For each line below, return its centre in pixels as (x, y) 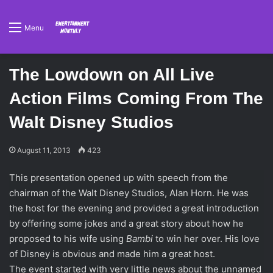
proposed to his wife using (68, 239)
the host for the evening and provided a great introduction (134, 208)
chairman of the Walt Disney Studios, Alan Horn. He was (129, 193)
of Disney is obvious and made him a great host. (112, 254)
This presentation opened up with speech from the (119, 178)
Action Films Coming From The (136, 98)
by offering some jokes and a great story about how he (126, 223)
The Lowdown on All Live (112, 75)
